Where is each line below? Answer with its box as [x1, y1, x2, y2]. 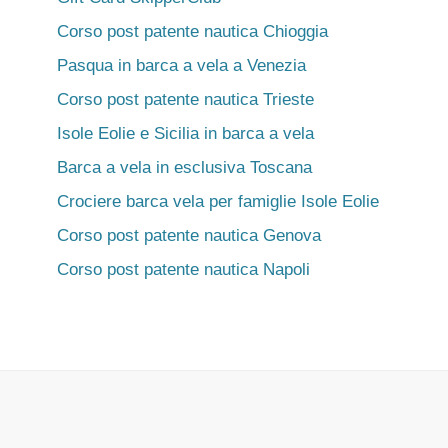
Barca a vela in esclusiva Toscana [57, 157, 312, 177]
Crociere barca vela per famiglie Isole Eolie [57, 191, 379, 211]
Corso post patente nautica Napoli [57, 259, 310, 279]
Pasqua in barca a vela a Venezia [57, 55, 306, 75]
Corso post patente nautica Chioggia [57, 21, 328, 41]
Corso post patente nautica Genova [57, 225, 321, 245]
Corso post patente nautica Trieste [57, 89, 314, 109]
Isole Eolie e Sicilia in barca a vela [57, 123, 314, 143]
